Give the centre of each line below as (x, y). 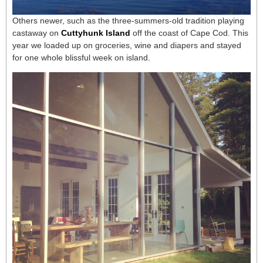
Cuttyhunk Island (97, 33)
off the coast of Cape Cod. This (190, 33)
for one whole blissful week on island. (81, 58)
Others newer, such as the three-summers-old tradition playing (128, 21)
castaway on (37, 33)
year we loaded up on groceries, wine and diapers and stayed (127, 45)
